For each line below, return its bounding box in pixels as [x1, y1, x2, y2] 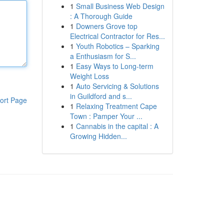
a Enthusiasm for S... [69, 51, 136, 61]
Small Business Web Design [75, 1, 164, 11]
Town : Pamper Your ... [69, 111, 142, 121]
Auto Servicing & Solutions [75, 81, 159, 91]
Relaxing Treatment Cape [75, 101, 157, 111]
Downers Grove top [75, 21, 137, 31]
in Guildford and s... [69, 91, 132, 101]
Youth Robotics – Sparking [75, 41, 159, 51]
